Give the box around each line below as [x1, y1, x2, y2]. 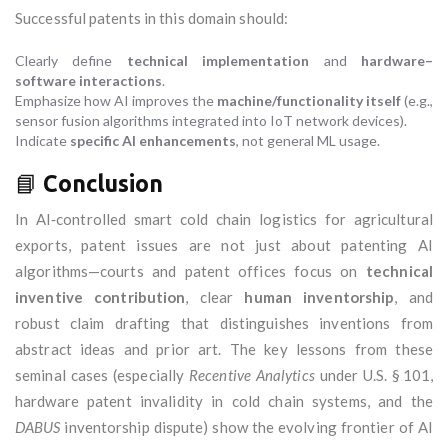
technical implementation [126, 52, 310, 70]
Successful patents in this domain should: [15, 9, 289, 28]
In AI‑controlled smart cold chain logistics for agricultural [15, 210, 433, 229]
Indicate [15, 132, 70, 150]
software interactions [15, 72, 162, 90]
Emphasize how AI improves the [15, 92, 217, 110]
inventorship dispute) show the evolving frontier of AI [60, 418, 433, 437]
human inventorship [244, 288, 395, 307]
